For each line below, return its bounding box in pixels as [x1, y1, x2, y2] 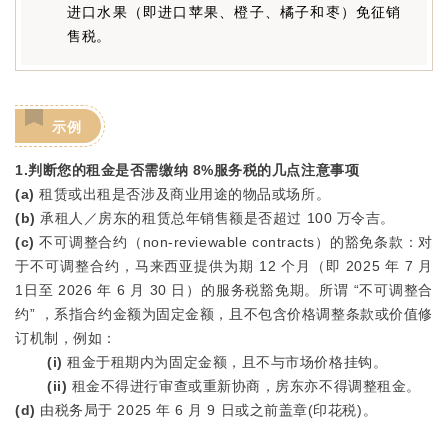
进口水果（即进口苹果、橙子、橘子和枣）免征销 [67, 4, 401, 20]
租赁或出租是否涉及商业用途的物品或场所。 [34, 186, 335, 202]
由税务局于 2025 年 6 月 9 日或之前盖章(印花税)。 [40, 402, 378, 418]
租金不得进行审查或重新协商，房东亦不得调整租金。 [67, 378, 421, 394]
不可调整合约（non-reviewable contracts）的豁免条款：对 [34, 234, 433, 250]
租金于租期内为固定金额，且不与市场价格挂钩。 [62, 354, 392, 370]
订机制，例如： [15, 330, 122, 346]
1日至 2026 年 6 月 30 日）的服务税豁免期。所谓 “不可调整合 [15, 282, 433, 298]
